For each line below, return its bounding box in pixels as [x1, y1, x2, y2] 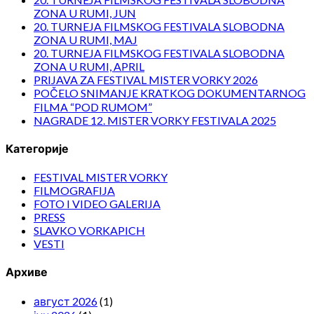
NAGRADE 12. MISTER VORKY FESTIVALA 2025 [34, 113, 276, 127]
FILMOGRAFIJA [34, 184, 115, 198]
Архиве [6, 265, 48, 279]
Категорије [6, 141, 69, 155]
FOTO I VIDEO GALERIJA [34, 197, 161, 211]
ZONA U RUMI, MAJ [34, 32, 137, 46]
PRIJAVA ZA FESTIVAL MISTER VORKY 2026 [34, 72, 258, 86]
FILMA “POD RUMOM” [34, 100, 152, 114]
